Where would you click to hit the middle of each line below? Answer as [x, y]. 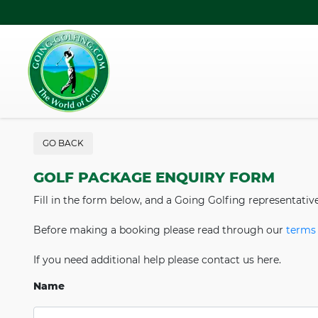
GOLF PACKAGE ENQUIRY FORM [154, 177]
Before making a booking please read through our [160, 230]
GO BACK [63, 143]
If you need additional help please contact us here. [157, 260]
